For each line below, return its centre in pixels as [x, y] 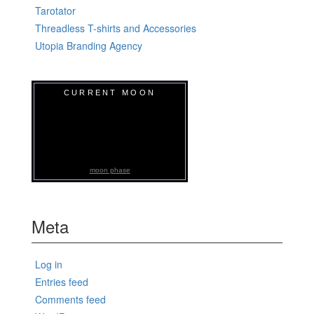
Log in [49, 265]
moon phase [110, 170]
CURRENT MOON [110, 92]
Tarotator [55, 10]
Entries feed [62, 282]
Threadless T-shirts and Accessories [116, 28]
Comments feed [70, 300]
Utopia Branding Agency [89, 45]
